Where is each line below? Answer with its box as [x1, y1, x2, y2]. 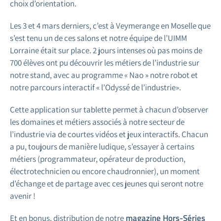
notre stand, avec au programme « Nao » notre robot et [10, 69, 198, 80]
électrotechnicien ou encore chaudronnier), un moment [10, 165, 200, 177]
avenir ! [10, 190, 36, 201]
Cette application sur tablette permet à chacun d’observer [10, 104, 208, 115]
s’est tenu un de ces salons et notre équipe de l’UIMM [10, 32, 187, 43]
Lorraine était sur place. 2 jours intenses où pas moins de [10, 44, 202, 56]
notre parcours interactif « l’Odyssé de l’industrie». [10, 81, 181, 93]
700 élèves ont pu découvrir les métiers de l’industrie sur [10, 57, 199, 68]
